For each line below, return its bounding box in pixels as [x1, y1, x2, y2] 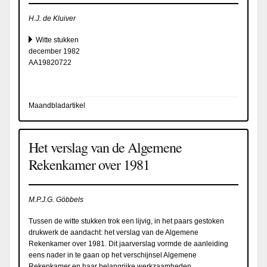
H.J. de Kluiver [29, 14, 76, 23]
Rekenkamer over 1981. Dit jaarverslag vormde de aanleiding [29, 240, 228, 249]
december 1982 [29, 47, 80, 56]
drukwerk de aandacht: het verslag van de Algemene [29, 228, 198, 237]
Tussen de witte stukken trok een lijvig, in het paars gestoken [29, 217, 224, 226]
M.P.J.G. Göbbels [29, 195, 83, 204]
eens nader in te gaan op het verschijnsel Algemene [29, 251, 197, 260]
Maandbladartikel [29, 101, 85, 110]
